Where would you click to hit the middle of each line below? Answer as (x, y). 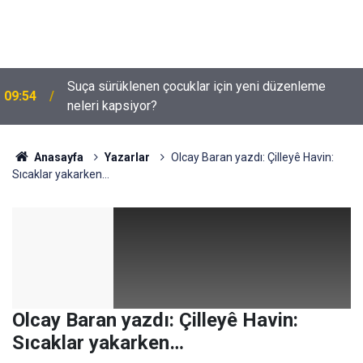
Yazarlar (127, 157)
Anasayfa (57, 157)
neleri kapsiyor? (112, 106)
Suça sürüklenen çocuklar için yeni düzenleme (196, 86)
